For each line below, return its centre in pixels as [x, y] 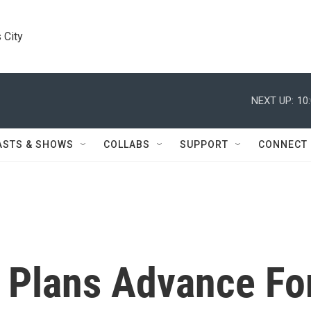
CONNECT [283, 144]
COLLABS [127, 144]
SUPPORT [204, 144]
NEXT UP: [272, 100]
